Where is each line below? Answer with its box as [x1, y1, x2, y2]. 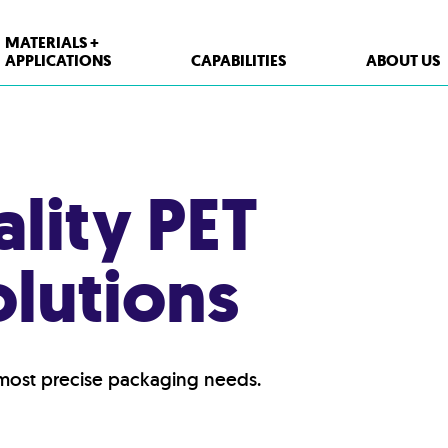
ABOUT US [366, 50, 440, 71]
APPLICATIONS [5, 50, 111, 71]
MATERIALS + [5, 32, 99, 53]
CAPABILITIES [191, 50, 286, 71]
